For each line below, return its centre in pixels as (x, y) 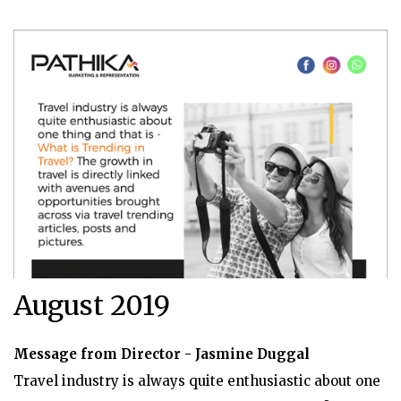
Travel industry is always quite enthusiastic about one (197, 381)
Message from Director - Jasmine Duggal (162, 354)
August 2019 (92, 306)
